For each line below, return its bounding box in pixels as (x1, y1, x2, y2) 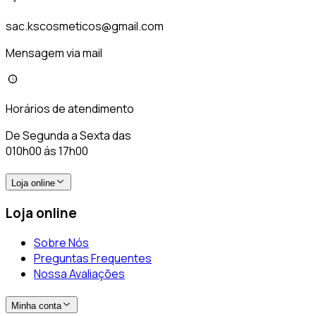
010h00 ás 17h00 (6, 143, 88, 159)
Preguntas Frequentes (34, 250, 152, 267)
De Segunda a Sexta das (6, 128, 131, 144)
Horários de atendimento (6, 101, 134, 117)
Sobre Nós (34, 235, 89, 251)
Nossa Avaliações (34, 266, 125, 282)
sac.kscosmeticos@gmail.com (6, 18, 164, 35)
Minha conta (11, 300, 61, 311)
